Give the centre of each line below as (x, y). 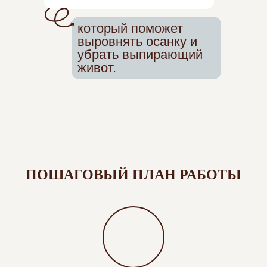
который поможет (130, 28)
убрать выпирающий (140, 55)
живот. (97, 68)
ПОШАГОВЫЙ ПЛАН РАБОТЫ (133, 174)
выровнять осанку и (137, 41)
